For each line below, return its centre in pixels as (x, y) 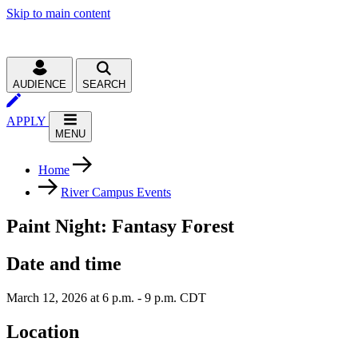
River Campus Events (116, 192)
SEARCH (104, 84)
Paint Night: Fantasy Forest (120, 226)
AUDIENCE (40, 84)
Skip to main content (58, 13)
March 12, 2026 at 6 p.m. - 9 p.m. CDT (106, 297)
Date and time (64, 263)
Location (43, 331)
